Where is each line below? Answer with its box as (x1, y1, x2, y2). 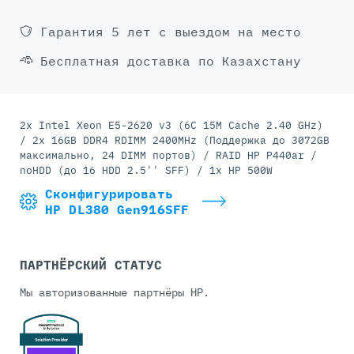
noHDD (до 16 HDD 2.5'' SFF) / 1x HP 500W (20, 164, 273, 178)
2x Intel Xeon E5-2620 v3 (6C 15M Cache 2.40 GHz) (20, 119, 323, 133)
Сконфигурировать (45, 186, 173, 202)
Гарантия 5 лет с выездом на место (40, 24, 301, 40)
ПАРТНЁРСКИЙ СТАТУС (20, 257, 162, 273)
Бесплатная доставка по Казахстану (40, 53, 301, 70)
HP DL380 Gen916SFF (45, 201, 189, 218)
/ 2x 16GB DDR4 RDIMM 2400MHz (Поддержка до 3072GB (20, 134, 330, 148)
